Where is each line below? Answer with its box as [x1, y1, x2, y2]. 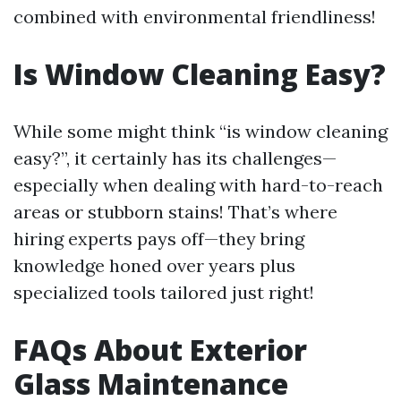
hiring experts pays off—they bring [13, 226, 304, 250]
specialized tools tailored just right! [13, 280, 314, 303]
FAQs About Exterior [13, 329, 307, 369]
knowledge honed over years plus [13, 253, 295, 277]
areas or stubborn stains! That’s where [13, 200, 337, 223]
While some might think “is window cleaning [13, 119, 388, 142]
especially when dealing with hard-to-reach [13, 173, 383, 196]
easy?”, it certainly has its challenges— [13, 146, 337, 169]
